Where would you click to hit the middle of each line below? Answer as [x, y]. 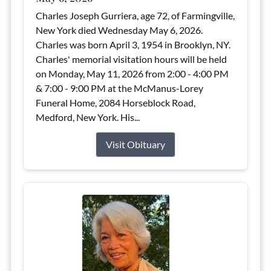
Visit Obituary [135, 144]
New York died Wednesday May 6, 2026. [119, 30]
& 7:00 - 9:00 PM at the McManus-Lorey [119, 88]
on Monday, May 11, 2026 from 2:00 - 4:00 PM [132, 73]
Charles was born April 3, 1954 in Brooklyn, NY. [134, 44]
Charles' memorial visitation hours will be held [131, 59]
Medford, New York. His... [87, 117]
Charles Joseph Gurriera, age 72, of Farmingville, [135, 15]
